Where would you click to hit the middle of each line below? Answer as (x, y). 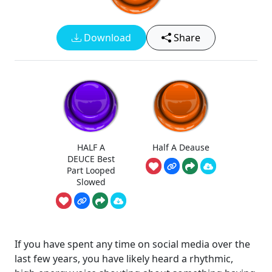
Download (106, 38)
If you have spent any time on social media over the (132, 244)
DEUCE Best (91, 158)
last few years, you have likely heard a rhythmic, (124, 259)
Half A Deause (181, 147)
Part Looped (91, 170)
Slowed (91, 182)
